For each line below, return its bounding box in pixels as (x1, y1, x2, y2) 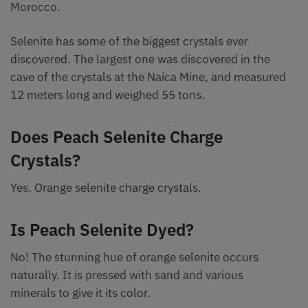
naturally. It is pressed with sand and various (10, 267, 243, 283)
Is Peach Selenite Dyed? (10, 219, 194, 241)
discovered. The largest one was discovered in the (10, 52, 270, 67)
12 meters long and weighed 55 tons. (10, 87, 205, 103)
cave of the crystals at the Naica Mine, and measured (10, 69, 286, 85)
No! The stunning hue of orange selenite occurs (10, 250, 258, 265)
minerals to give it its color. (10, 285, 151, 301)
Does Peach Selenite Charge (10, 126, 223, 148)
